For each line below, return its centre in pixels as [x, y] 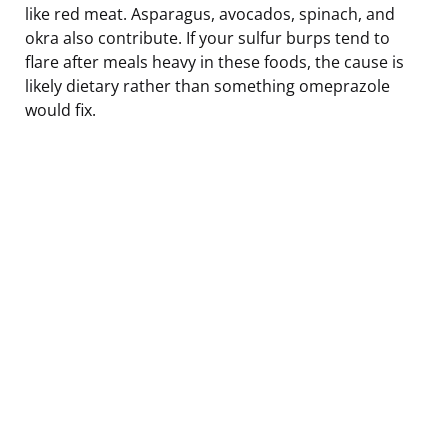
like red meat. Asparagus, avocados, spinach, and [210, 13]
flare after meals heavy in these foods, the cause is [214, 61]
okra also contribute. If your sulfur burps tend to [207, 37]
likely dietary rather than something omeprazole [207, 85]
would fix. [60, 109]
